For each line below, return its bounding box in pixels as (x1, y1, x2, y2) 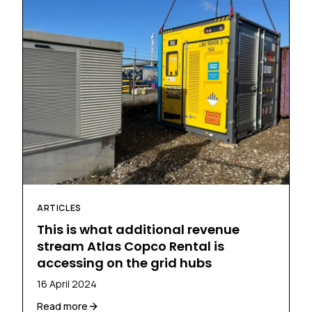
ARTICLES (37, 202, 81, 214)
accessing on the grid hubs (37, 254, 212, 272)
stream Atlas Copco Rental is (37, 237, 224, 256)
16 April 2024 (37, 277, 97, 291)
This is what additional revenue (37, 221, 240, 239)
